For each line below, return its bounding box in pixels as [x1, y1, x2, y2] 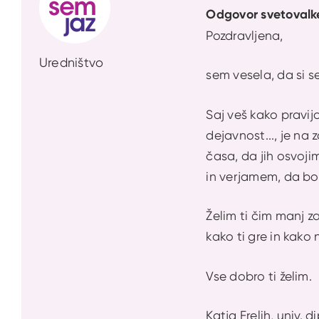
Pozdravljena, [206, 27, 286, 43]
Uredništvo [39, 54, 104, 70]
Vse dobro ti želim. [206, 268, 315, 283]
